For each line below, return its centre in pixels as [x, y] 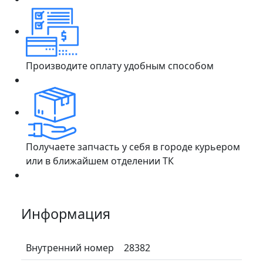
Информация [66, 213]
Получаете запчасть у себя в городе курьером [133, 146]
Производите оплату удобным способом [120, 65]
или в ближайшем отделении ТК [100, 161]
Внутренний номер [70, 247]
